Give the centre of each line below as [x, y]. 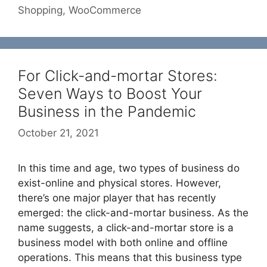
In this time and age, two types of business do [129, 168]
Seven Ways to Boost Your [110, 94]
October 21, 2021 [58, 133]
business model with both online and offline [123, 242]
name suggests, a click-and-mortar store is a [126, 227]
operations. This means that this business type [130, 257]
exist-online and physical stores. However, [119, 183]
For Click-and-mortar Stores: [118, 76]
